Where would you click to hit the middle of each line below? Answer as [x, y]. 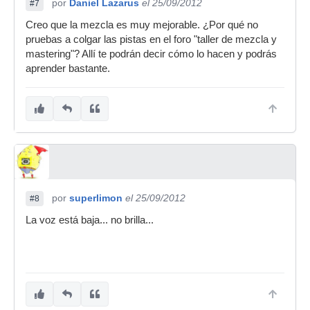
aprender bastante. [68, 69]
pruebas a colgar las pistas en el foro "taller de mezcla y [151, 39]
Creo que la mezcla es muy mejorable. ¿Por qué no [142, 25]
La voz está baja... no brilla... [90, 220]
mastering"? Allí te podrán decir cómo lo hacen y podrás [151, 54]
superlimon [96, 198]
